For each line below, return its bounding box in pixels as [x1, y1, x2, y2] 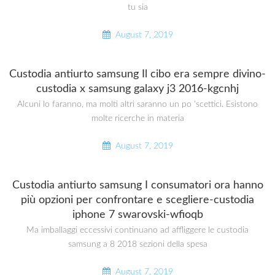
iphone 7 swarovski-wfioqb [72, 209, 203, 220]
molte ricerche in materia [91, 114, 184, 123]
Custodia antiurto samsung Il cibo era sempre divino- [9, 69, 266, 80]
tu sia [127, 3, 148, 12]
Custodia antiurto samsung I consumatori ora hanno [12, 180, 263, 191]
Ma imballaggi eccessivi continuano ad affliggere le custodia [26, 225, 249, 234]
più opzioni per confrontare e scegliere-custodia [21, 195, 254, 206]
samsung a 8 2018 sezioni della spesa [68, 239, 207, 249]
